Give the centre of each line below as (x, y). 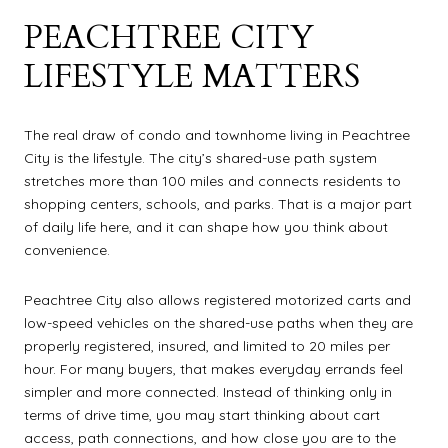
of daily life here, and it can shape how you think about (206, 227)
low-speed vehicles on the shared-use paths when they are (218, 322)
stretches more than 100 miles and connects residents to (212, 181)
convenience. (67, 250)
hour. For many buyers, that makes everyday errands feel (213, 368)
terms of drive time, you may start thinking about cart (202, 414)
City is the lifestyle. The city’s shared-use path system (200, 158)
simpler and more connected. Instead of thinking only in (208, 391)
